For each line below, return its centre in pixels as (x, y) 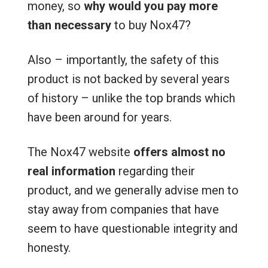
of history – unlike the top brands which (131, 98)
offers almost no (179, 152)
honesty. (49, 248)
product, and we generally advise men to (133, 190)
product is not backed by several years (128, 79)
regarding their (155, 171)
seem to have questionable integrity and (132, 229)
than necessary (69, 25)
